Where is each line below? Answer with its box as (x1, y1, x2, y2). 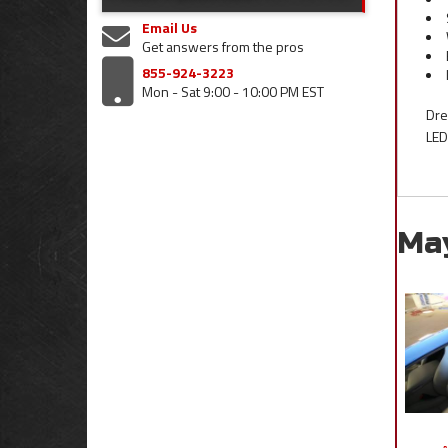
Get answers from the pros (142, 36, 304, 57)
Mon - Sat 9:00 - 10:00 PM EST (142, 81, 324, 102)
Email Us (142, 17, 197, 38)
